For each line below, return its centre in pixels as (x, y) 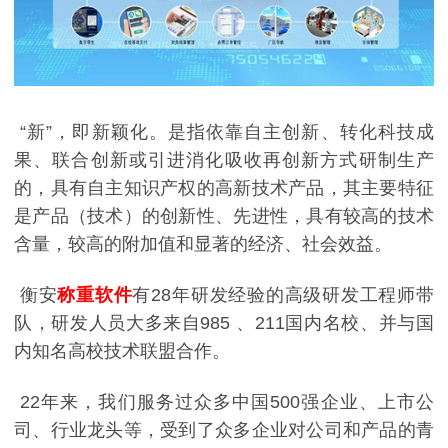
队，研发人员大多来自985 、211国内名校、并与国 (224, 322)
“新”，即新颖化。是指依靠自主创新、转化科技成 (224, 131)
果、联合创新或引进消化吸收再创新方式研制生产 (224, 159)
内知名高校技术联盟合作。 (122, 350)
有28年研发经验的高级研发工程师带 (283, 294)
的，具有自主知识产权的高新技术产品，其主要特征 (224, 187)
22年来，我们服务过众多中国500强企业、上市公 (224, 402)
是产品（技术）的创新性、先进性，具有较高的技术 (224, 215)
